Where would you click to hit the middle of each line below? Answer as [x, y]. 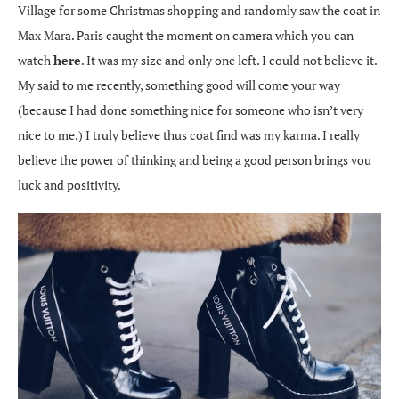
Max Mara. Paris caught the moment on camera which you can [186, 35]
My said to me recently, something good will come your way [179, 85]
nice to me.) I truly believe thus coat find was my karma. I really [189, 134]
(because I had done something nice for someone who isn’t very [191, 110]
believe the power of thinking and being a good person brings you [195, 159]
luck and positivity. [69, 184]
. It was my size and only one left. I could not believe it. [229, 60]
